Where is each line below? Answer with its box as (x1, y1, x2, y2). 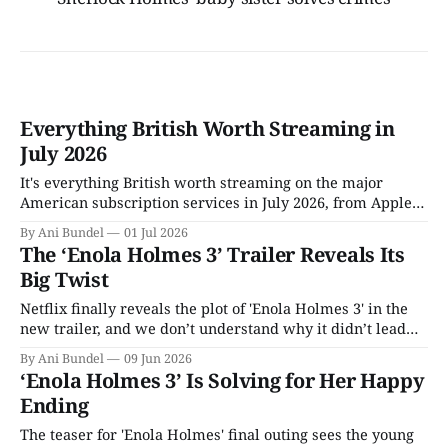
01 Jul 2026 (124, 224, 188, 242)
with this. (20, 338, 86, 359)
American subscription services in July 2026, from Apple (20, 192, 412, 213)
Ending (20, 392, 89, 420)
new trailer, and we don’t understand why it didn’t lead (20, 318, 406, 339)
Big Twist (20, 266, 109, 294)
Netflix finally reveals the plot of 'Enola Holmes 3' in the (20, 298, 408, 319)
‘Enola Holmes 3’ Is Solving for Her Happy (20, 367, 425, 395)
